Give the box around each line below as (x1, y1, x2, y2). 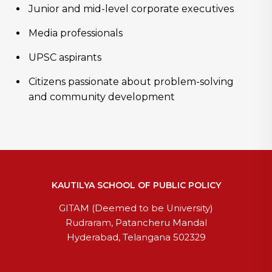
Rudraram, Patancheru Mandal (65, 217, 207, 229)
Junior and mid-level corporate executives (29, 3, 234, 15)
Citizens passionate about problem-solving (29, 76, 234, 88)
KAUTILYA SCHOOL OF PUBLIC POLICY (51, 180, 221, 191)
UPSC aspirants (29, 52, 101, 64)
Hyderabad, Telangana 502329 (66, 232, 206, 243)
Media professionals (29, 27, 123, 39)
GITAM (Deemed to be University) (59, 203, 213, 214)
